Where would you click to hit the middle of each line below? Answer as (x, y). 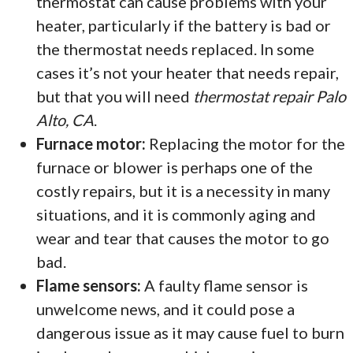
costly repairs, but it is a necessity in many (184, 191)
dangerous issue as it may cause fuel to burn (191, 333)
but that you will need (115, 97)
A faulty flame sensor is (225, 286)
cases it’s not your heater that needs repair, (188, 73)
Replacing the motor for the (246, 144)
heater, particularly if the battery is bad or (184, 26)
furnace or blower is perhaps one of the (175, 167)
